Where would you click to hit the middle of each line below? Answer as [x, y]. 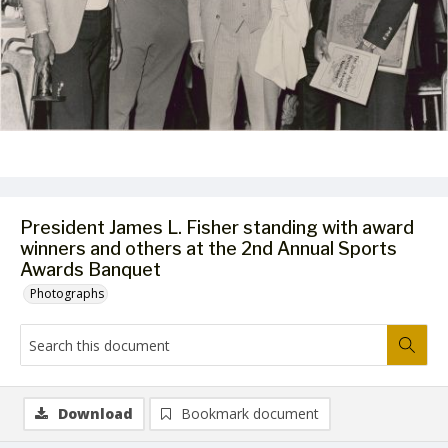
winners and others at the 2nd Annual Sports [208, 248]
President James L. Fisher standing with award [217, 227]
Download [95, 413]
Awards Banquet [90, 269]
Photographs [67, 293]
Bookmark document [250, 413]
